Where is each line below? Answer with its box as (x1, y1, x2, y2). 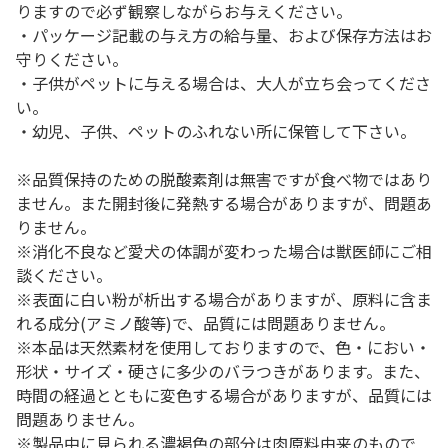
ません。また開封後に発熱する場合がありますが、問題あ (16, 191, 432, 215)
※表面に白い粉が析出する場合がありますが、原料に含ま (16, 287, 432, 311)
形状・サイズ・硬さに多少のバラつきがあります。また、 (16, 359, 430, 383)
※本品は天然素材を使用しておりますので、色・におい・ (16, 335, 431, 359)
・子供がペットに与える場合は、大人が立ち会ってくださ (16, 71, 431, 95)
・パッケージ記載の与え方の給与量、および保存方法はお (16, 23, 432, 47)
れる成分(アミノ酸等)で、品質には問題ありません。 (16, 311, 395, 335)
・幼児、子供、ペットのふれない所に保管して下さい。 (16, 119, 416, 143)
